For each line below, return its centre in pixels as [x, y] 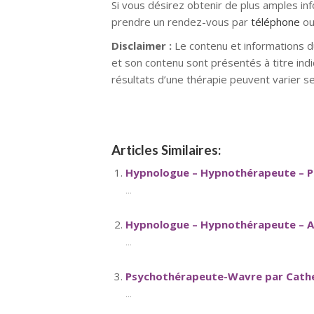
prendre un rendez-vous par [181, 22]
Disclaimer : [142, 46]
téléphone [275, 22]
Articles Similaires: [166, 150]
